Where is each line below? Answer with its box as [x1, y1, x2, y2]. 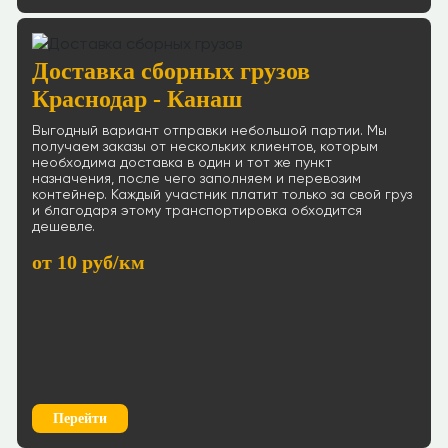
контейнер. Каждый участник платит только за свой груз [32, 188, 412, 202]
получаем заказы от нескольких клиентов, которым [32, 140, 378, 154]
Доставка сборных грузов [32, 58, 310, 84]
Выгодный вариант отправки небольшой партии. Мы [32, 124, 387, 138]
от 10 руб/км [32, 251, 145, 273]
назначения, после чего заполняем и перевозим [32, 172, 361, 186]
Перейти [53, 411, 107, 426]
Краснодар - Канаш [32, 86, 242, 112]
